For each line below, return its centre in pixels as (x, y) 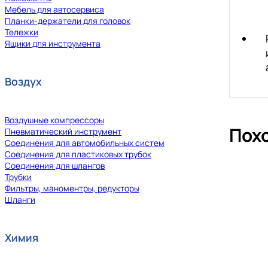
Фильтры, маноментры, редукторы (72, 188)
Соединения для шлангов (55, 166)
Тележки (22, 32)
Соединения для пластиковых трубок (78, 154)
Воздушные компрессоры (54, 120)
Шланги (20, 200)
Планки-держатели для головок (68, 21)
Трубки (18, 177)
